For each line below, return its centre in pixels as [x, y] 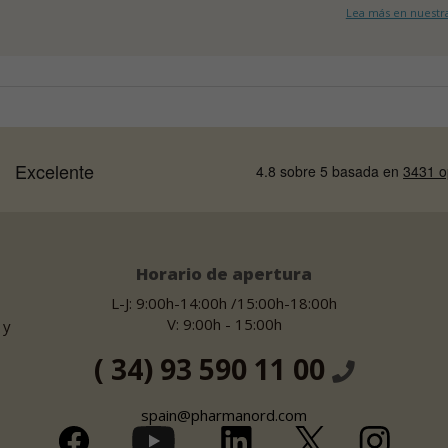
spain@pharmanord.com [224, 414]
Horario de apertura [224, 273]
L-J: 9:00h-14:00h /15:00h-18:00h [224, 302]
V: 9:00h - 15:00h [224, 323]
